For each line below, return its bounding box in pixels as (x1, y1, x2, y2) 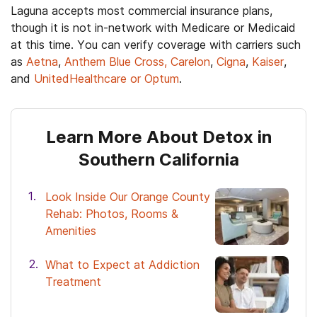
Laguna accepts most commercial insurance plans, (11, 3, 272, 18)
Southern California (78, 149, 239, 170)
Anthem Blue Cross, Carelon (64, 54, 210, 69)
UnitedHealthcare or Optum (34, 71, 179, 86)
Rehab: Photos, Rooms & (45, 206, 178, 221)
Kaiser (252, 54, 284, 69)
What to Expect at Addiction (45, 257, 200, 272)
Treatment (45, 274, 101, 289)
